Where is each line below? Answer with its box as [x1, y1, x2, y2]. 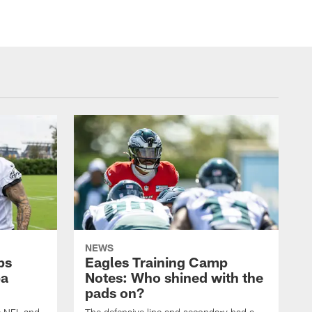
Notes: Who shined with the [85, 269, 263, 286]
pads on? [85, 284, 144, 302]
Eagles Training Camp [85, 253, 228, 271]
